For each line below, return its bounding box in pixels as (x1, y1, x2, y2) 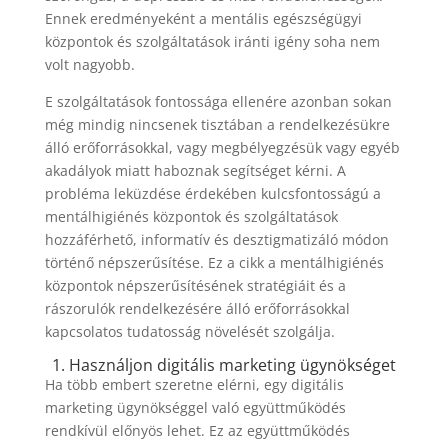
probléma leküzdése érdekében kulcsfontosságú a (44, 184, 381, 203)
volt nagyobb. (44, 55, 135, 74)
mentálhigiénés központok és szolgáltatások (44, 207, 338, 226)
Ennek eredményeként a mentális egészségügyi (44, 9, 362, 28)
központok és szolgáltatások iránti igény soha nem (44, 32, 380, 51)
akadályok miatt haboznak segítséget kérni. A (44, 161, 346, 180)
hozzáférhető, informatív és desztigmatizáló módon (44, 230, 389, 249)
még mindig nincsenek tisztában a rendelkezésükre (44, 115, 390, 134)
